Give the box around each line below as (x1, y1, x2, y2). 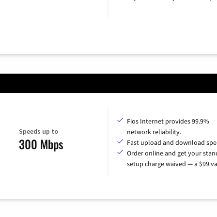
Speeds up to (18, 127, 58, 136)
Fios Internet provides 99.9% (127, 116, 209, 125)
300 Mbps (18, 135, 63, 153)
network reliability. (127, 127, 181, 136)
